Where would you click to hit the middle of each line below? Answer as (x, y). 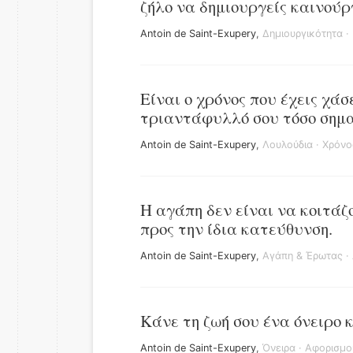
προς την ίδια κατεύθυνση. (236, 229)
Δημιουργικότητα (303, 33)
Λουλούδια (288, 145)
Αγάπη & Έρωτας (303, 256)
